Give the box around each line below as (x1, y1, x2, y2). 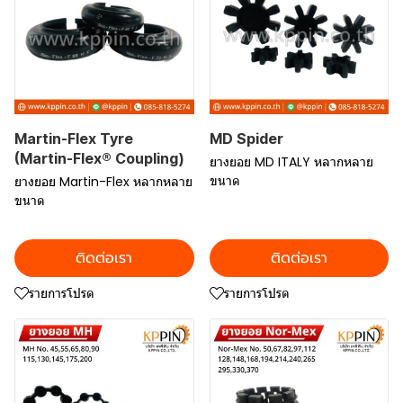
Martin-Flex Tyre (14, 129, 133, 148)
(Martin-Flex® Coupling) (14, 148, 184, 167)
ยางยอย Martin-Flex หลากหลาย (14, 172, 193, 191)
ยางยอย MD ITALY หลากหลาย (209, 152, 373, 171)
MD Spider (209, 129, 283, 148)
